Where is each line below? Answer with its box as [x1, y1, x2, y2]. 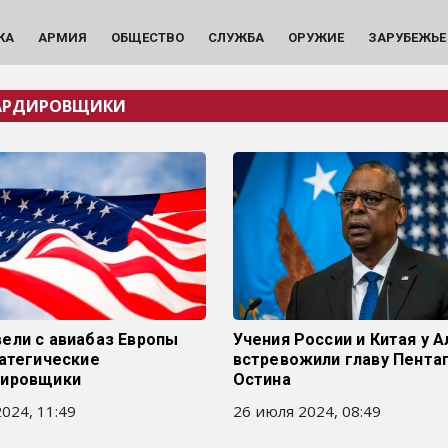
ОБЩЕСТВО [110, 29, 184, 45]
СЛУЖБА [207, 29, 264, 45]
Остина [232, 370, 291, 389]
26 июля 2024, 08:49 [232, 401, 381, 421]
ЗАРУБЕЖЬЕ [367, 29, 446, 45]
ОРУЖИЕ [287, 29, 344, 45]
